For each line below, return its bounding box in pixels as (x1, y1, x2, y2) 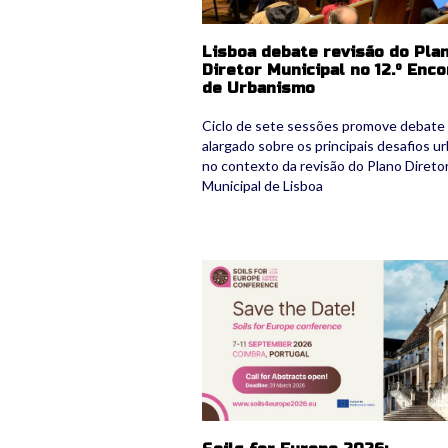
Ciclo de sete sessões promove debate (202, 117, 445, 135)
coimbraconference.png (202, 259, 398, 279)
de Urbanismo (202, 79, 315, 98)
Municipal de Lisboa (202, 177, 323, 195)
